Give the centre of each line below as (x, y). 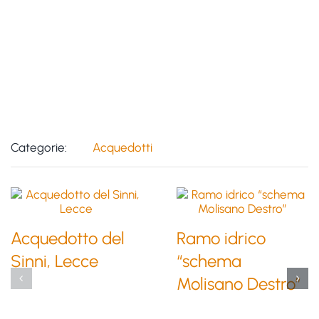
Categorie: (38, 147)
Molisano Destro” (239, 284)
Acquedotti (122, 147)
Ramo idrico (221, 239)
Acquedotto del (67, 239)
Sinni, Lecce (54, 261)
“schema (209, 261)
